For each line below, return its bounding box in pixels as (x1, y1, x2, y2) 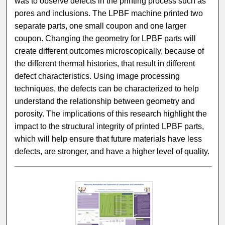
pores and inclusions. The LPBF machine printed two (15, 9, 203, 18)
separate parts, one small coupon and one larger (15, 22, 187, 31)
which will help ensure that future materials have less (15, 135, 202, 144)
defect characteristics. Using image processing (15, 72, 180, 81)
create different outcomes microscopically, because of (15, 47, 204, 56)
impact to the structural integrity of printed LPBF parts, (15, 122, 204, 131)
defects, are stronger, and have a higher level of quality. (15, 147, 210, 156)
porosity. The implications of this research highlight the (15, 109, 207, 119)
